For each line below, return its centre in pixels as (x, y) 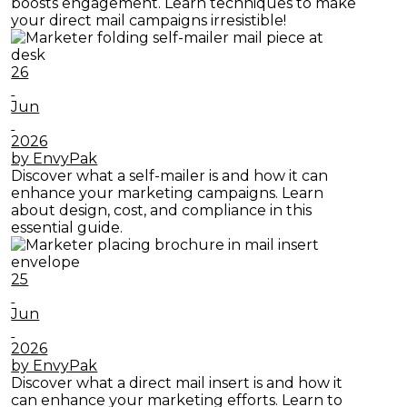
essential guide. (67, 228)
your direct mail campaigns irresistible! (149, 21)
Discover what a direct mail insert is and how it (177, 383)
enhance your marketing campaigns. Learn (168, 194)
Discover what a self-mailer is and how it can (170, 176)
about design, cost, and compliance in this (162, 211)
